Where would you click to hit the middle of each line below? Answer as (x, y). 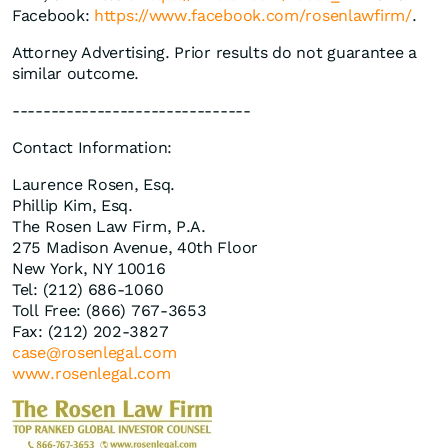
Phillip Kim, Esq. (72, 206)
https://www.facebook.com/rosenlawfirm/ (253, 16)
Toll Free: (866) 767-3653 (109, 311)
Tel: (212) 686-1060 (88, 290)
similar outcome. (76, 74)
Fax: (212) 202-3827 (90, 332)
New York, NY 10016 (89, 269)
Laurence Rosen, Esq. (93, 185)
